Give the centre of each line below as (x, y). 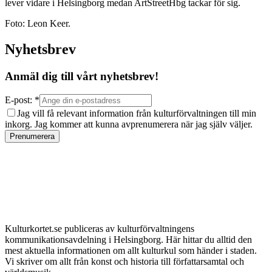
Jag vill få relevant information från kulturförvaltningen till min (137, 114)
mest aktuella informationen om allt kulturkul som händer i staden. (131, 250)
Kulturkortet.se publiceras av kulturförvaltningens (100, 228)
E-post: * (22, 100)
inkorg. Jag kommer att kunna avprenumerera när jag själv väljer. (129, 124)
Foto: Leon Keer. (38, 23)
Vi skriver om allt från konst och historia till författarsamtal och (124, 261)
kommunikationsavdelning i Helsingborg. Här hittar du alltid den (128, 239)
